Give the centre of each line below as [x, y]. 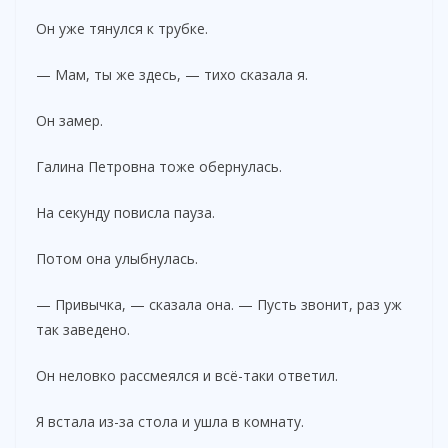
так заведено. [83, 329]
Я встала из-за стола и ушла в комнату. [170, 421]
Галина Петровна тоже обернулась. [159, 166]
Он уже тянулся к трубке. [122, 28]
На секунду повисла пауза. [125, 212]
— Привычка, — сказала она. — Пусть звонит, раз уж [219, 304]
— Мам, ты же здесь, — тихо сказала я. [172, 74]
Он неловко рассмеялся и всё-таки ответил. [187, 375]
